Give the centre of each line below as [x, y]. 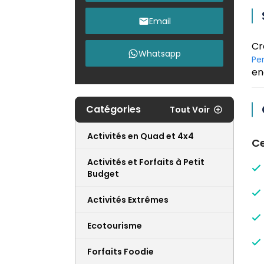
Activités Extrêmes [128, 200]
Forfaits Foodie [121, 252]
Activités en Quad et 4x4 [141, 136]
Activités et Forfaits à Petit [146, 162]
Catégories [113, 110]
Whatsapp [160, 53]
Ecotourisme [115, 226]
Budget [103, 174]
